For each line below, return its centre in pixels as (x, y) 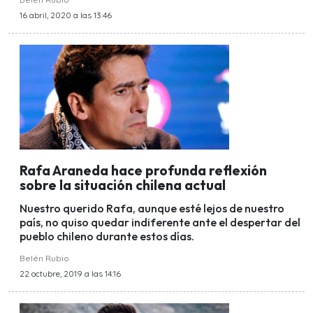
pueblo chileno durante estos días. (107, 236)
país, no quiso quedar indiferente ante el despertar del (160, 222)
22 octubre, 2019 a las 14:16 (70, 273)
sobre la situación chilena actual (123, 185)
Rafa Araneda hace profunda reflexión (143, 170)
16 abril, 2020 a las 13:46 (66, 15)
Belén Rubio (44, 258)
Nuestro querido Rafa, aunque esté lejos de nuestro (152, 208)
